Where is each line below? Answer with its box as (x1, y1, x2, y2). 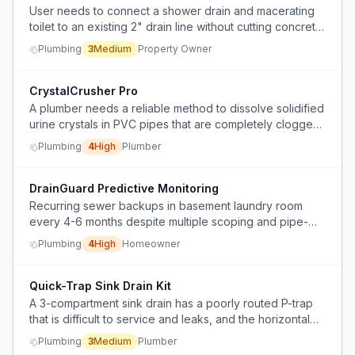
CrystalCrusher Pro (29, 84, 138, 97)
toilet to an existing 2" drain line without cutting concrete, (29, 20, 326, 33)
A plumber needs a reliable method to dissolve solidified (29, 101, 324, 115)
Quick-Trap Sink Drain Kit (29, 279, 171, 292)
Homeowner (122, 238, 180, 250)
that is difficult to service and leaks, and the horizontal (29, 312, 310, 326)
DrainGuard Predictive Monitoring (29, 181, 219, 195)
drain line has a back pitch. (29, 328, 168, 342)
